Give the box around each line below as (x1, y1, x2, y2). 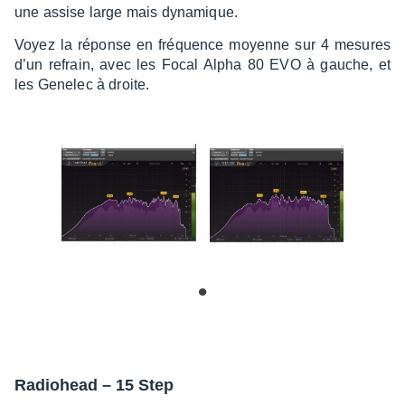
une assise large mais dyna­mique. (14, 4, 242, 20)
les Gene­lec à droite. (14, 76, 150, 92)
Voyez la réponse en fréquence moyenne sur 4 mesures (14, 36, 391, 52)
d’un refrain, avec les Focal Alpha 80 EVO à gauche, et (14, 56, 391, 72)
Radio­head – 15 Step (14, 375, 174, 394)
